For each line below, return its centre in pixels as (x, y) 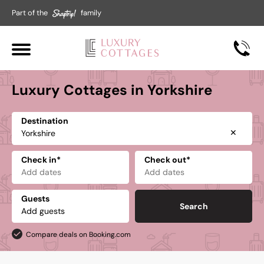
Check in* (41, 160)
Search (194, 206)
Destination (45, 121)
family (91, 13)
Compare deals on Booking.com (78, 235)
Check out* (167, 160)
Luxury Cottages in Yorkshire (112, 90)
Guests (35, 199)
